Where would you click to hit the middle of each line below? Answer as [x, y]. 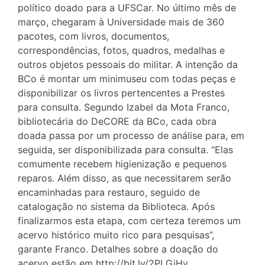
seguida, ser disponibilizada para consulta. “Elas [125, 149]
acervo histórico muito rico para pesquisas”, [116, 235]
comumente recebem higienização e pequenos [122, 164]
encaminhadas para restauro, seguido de [109, 192]
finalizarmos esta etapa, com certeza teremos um [129, 220]
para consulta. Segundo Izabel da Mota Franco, [124, 107]
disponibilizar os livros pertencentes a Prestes [121, 93]
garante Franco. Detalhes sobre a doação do [118, 249]
